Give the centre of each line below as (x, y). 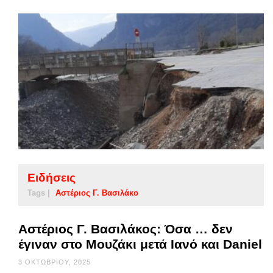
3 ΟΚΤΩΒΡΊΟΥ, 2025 (55, 262)
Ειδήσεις (51, 178)
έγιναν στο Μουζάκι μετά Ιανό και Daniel (140, 244)
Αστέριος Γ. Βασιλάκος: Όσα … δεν (126, 229)
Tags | (39, 193)
